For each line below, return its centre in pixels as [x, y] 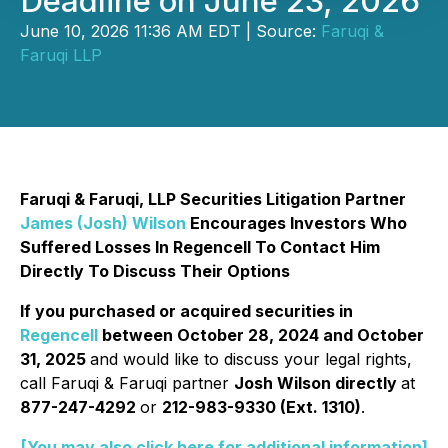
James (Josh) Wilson [103, 223]
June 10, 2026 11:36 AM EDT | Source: [170, 31]
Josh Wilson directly [317, 383]
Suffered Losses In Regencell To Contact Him [200, 247]
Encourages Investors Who [296, 223]
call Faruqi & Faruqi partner [127, 383]
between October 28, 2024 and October [261, 335]
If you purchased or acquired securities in [186, 311]
